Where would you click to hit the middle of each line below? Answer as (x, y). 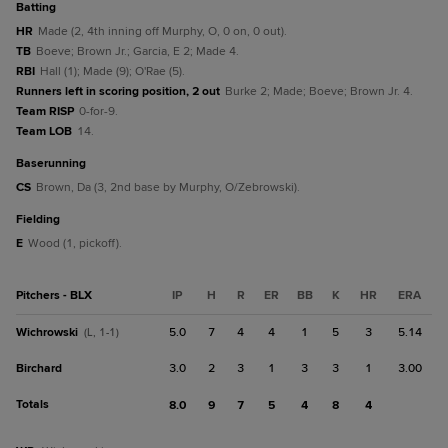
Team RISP (45, 111)
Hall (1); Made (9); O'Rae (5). (112, 71)
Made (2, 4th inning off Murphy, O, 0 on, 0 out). (162, 31)
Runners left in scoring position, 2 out (118, 91)
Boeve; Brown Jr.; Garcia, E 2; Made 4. (137, 51)
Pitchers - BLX (54, 295)
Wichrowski (47, 332)
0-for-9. (98, 111)
